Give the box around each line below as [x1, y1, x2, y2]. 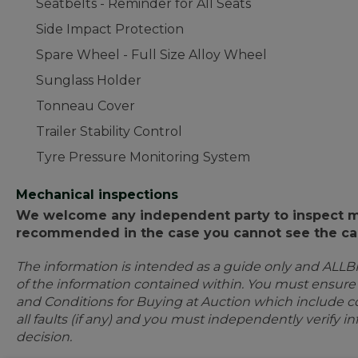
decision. [16, 329, 72, 344]
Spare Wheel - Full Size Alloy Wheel [36, 47, 267, 62]
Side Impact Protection [36, 22, 184, 37]
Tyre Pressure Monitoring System [36, 149, 250, 165]
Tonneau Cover [36, 98, 135, 113]
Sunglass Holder [36, 73, 141, 88]
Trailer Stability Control [36, 124, 182, 139]
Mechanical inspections [16, 187, 178, 202]
